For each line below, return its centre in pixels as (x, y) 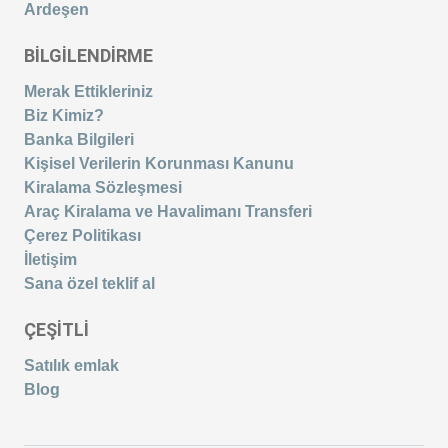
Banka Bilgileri (79, 139)
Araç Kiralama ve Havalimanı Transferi (168, 211)
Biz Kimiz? (64, 115)
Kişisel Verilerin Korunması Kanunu (159, 163)
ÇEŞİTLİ (56, 329)
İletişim (50, 259)
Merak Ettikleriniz (88, 91)
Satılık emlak (71, 365)
